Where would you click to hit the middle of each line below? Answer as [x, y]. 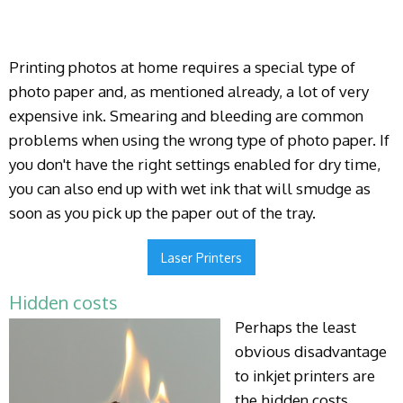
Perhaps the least [296, 327]
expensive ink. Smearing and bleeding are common [186, 116]
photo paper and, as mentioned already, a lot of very [189, 91]
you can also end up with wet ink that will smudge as [190, 188]
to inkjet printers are [305, 376]
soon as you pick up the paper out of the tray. [162, 213]
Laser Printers [201, 258]
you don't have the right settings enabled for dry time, [195, 164]
